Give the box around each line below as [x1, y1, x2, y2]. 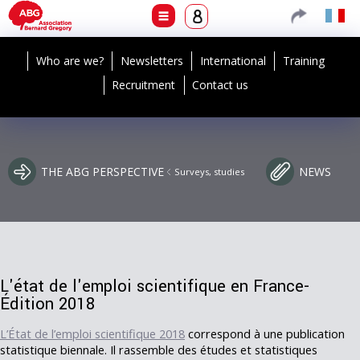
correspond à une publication [185, 325, 345, 342]
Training [283, 53, 325, 68]
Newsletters [121, 53, 183, 68]
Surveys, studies [174, 166, 244, 178]
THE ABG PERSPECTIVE [41, 164, 164, 179]
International [200, 53, 266, 68]
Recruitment [112, 77, 176, 92]
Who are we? [36, 53, 104, 68]
